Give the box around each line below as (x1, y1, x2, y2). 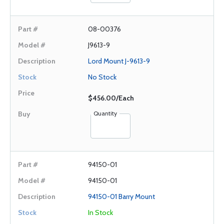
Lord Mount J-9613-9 (88, 56, 150, 65)
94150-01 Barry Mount (88, 192, 155, 201)
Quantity (93, 109, 117, 117)
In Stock (88, 208, 113, 217)
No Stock (88, 72, 116, 81)
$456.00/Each (88, 93, 134, 102)
